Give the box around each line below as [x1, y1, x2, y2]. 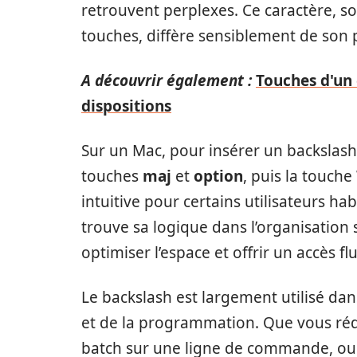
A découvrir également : [81, 70, 252, 91]
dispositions [81, 96, 171, 116]
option [194, 166, 243, 186]
